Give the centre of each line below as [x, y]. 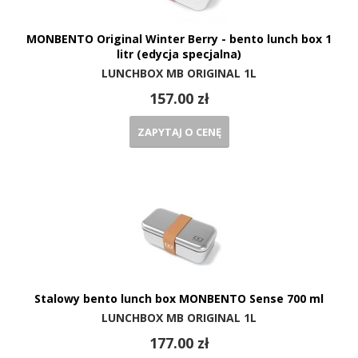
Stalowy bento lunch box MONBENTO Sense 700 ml [179, 299]
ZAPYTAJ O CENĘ [179, 132]
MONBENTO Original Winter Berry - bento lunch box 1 [179, 39]
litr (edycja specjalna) [179, 54]
